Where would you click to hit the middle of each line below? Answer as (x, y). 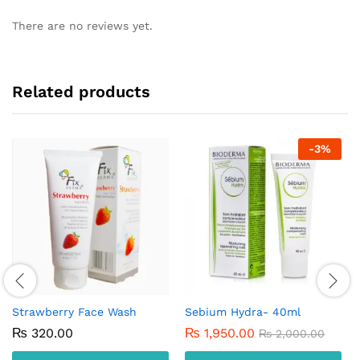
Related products (81, 91)
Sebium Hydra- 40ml (243, 311)
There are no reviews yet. (82, 26)
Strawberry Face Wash (74, 311)
